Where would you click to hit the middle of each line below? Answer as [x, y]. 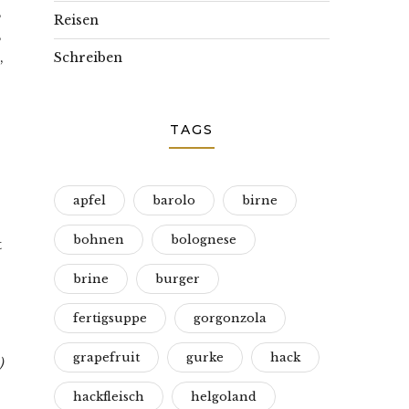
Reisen [76, 20]
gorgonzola [230, 318]
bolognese [204, 240]
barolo [174, 200]
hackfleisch [109, 397]
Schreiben [88, 58]
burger [178, 279]
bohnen [99, 240]
